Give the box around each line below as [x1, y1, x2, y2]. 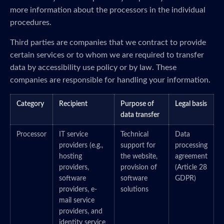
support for [120, 142, 155, 149]
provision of [120, 164, 157, 171]
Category [16, 100, 44, 107]
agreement [175, 153, 207, 160]
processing [175, 142, 207, 149]
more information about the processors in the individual [10, 6, 205, 14]
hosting [59, 153, 82, 160]
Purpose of [120, 100, 154, 107]
